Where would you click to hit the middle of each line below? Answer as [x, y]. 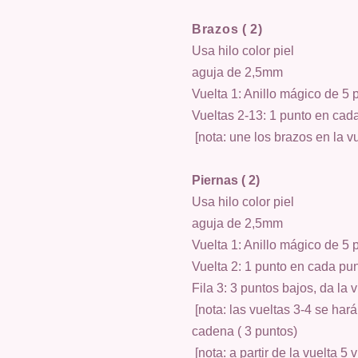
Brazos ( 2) [227, 29]
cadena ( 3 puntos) [245, 331]
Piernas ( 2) [226, 180]
